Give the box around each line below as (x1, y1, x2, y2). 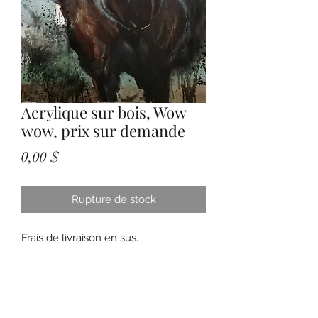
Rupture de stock (71, 192, 156, 206)
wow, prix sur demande (21, 119, 185, 141)
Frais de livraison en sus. (21, 231, 138, 244)
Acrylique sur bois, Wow (21, 101, 186, 123)
